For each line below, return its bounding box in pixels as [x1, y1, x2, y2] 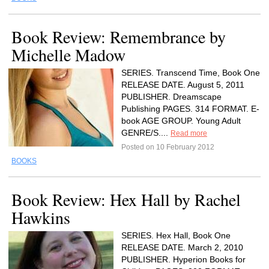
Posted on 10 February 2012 [121, 143, 214, 151]
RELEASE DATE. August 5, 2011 [121, 80, 244, 89]
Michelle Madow [11, 43, 125, 66]
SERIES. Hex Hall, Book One [121, 231, 231, 240]
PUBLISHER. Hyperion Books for [121, 255, 246, 264]
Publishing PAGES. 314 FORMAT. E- [121, 104, 259, 113]
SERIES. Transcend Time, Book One [121, 68, 260, 77]
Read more [171, 129, 207, 138]
